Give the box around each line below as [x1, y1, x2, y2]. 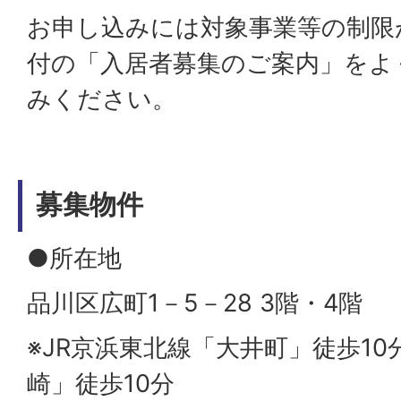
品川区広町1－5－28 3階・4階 [27, 288, 363, 319]
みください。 [27, 84, 176, 115]
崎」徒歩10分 [27, 369, 175, 399]
